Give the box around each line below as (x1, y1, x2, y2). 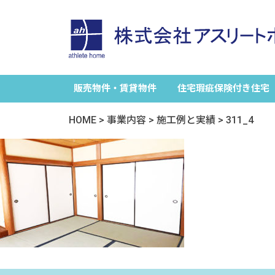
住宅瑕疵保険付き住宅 (177, 83, 269, 94)
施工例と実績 (157, 114, 215, 126)
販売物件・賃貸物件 (73, 83, 157, 94)
